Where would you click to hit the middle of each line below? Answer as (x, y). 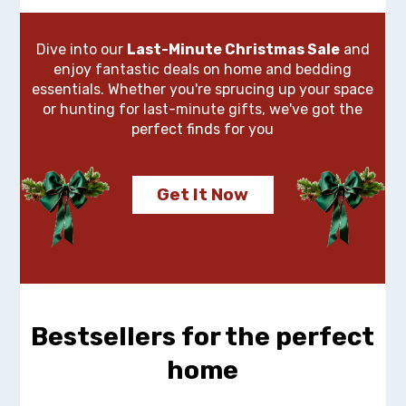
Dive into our (81, 50)
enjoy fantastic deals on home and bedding (203, 70)
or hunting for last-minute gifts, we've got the (203, 110)
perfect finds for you (203, 130)
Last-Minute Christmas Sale (233, 50)
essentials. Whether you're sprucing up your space (203, 90)
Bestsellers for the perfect (203, 337)
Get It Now (203, 195)
